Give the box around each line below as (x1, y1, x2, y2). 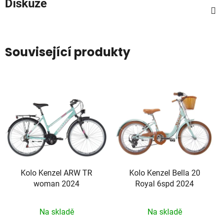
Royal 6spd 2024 (135, 179, 194, 189)
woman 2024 (34, 179, 79, 189)
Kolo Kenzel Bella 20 (129, 168, 200, 178)
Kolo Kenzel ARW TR (21, 168, 92, 178)
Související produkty (5, 43, 130, 60)
